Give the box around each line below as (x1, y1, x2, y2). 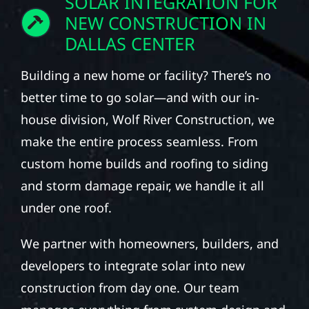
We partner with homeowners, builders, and (20, 235, 279, 252)
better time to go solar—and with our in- (20, 88, 259, 106)
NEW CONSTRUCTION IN (64, 10, 266, 34)
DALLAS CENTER (64, 31, 195, 55)
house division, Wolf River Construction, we (20, 110, 275, 128)
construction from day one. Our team (20, 279, 239, 296)
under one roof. (20, 199, 112, 216)
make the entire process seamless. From (20, 132, 258, 150)
